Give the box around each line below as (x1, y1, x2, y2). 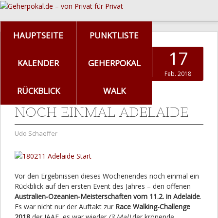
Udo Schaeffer (15, 128, 57, 138)
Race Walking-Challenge (115, 201, 190, 211)
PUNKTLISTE (90, 29, 139, 41)
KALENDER (18, 57, 59, 69)
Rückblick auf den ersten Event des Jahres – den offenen (15, 181, 191, 191)
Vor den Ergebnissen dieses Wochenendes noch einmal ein (15, 171, 199, 181)
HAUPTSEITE (13, 29, 63, 41)
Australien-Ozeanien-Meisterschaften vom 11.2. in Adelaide (15, 191, 200, 201)
